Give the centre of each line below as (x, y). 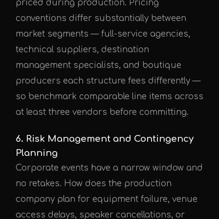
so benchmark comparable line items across (109, 97)
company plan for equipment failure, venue (107, 199)
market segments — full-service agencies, (103, 34)
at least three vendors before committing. (102, 112)
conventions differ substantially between (101, 18)
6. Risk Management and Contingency (105, 139)
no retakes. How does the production (94, 184)
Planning (37, 153)
